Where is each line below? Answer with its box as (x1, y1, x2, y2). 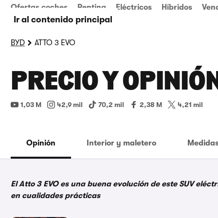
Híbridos (162, 3, 192, 12)
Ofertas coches (11, 3, 68, 12)
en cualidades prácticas (11, 191, 100, 200)
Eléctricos (116, 3, 152, 12)
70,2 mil (98, 101, 124, 109)
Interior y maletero (87, 139, 156, 147)
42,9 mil (57, 101, 83, 109)
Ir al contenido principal (14, 15, 112, 24)
